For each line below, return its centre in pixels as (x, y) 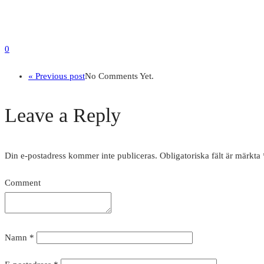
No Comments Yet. (119, 76)
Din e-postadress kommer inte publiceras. (81, 156)
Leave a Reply (63, 115)
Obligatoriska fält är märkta (211, 156)
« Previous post (57, 76)
